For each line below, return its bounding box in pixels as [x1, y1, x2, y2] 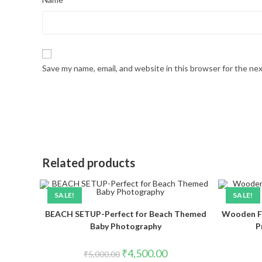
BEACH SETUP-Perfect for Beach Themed [44, 209, 206, 219]
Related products [42, 156, 135, 170]
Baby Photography [89, 221, 161, 231]
